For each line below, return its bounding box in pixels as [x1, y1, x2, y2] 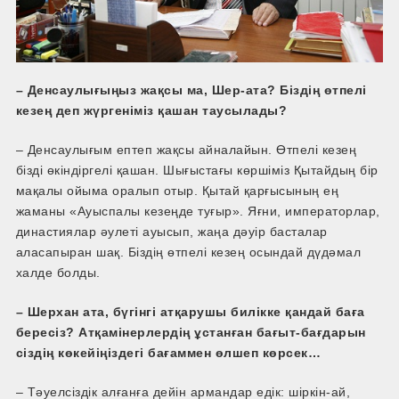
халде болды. [15, 265, 101, 281]
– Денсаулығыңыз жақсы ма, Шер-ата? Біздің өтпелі [15, 83, 367, 98]
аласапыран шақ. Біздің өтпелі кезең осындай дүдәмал [15, 245, 362, 260]
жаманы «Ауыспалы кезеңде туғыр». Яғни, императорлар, [15, 204, 380, 219]
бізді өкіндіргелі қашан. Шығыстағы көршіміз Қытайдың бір [15, 163, 379, 178]
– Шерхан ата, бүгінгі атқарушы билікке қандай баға [15, 305, 365, 320]
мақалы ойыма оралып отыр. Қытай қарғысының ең [15, 183, 339, 199]
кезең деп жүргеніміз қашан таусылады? [15, 103, 288, 118]
